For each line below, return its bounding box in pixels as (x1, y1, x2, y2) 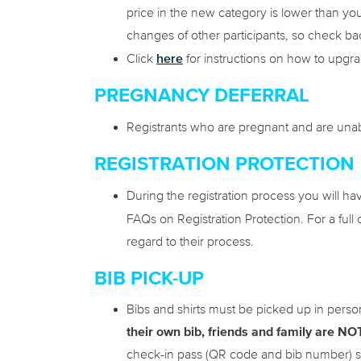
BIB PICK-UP (94, 268, 204, 288)
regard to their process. (127, 234, 254, 248)
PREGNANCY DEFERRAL (94, 85, 309, 106)
